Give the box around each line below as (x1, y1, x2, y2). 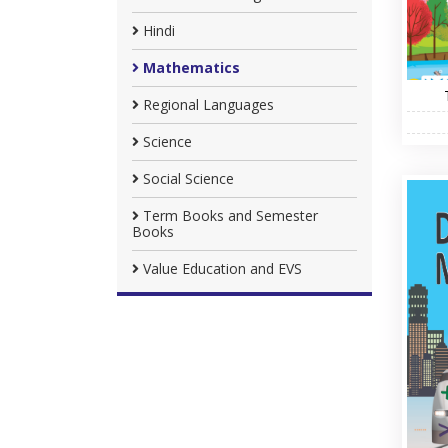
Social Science (139, 169, 234, 188)
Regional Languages (139, 95, 274, 114)
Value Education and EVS (139, 259, 302, 278)
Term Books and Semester (139, 206, 318, 225)
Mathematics (139, 58, 240, 77)
